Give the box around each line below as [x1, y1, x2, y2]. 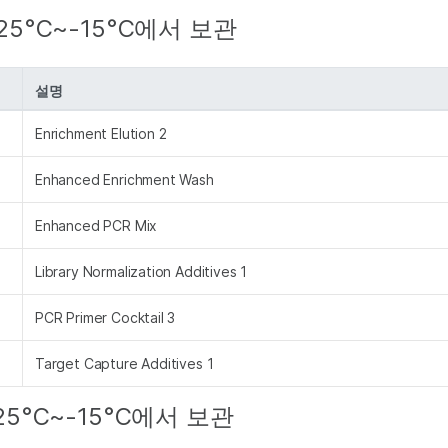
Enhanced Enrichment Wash [35, 171, 214, 188]
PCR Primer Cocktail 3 [35, 309, 176, 326]
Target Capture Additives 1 [35, 355, 214, 372]
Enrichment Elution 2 [35, 125, 167, 142]
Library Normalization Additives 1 [35, 263, 248, 280]
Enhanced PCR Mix [35, 217, 158, 234]
